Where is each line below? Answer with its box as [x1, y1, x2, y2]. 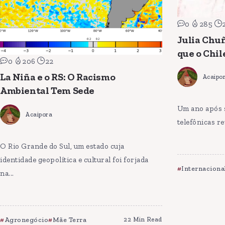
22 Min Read [124, 215, 162, 223]
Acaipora [25, 110, 52, 118]
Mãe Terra [52, 215, 86, 223]
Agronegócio [4, 215, 48, 223]
